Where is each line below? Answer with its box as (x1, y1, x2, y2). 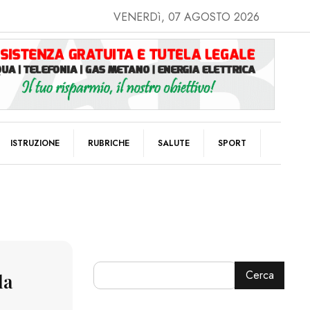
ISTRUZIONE (10, 136, 60, 149)
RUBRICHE (88, 136, 129, 149)
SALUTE (158, 136, 190, 149)
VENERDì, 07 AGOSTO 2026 (113, 9, 259, 25)
